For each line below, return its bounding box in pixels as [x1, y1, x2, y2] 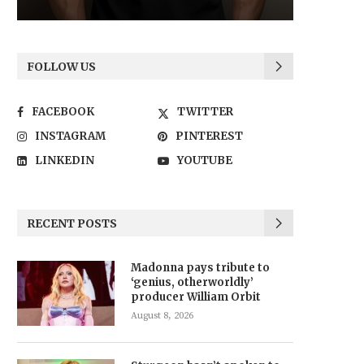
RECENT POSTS [27, 216, 117, 231]
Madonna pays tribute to [131, 261, 270, 275]
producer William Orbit [131, 290, 261, 304]
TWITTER [177, 105, 234, 119]
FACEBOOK [32, 105, 94, 119]
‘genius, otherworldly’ [131, 275, 253, 289]
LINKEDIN [35, 154, 94, 167]
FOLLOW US [27, 59, 96, 74]
